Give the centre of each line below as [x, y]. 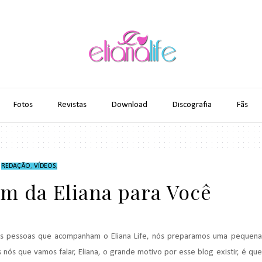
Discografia [192, 105]
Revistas [73, 105]
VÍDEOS [44, 166]
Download [130, 105]
